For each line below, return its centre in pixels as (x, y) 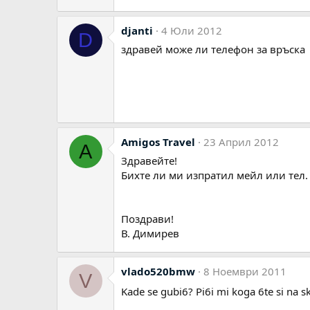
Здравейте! (149, 161)
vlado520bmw (158, 271)
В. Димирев (150, 233)
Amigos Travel (158, 142)
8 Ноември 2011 (245, 271)
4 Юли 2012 (192, 30)
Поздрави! (147, 219)
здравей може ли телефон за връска (213, 49)
